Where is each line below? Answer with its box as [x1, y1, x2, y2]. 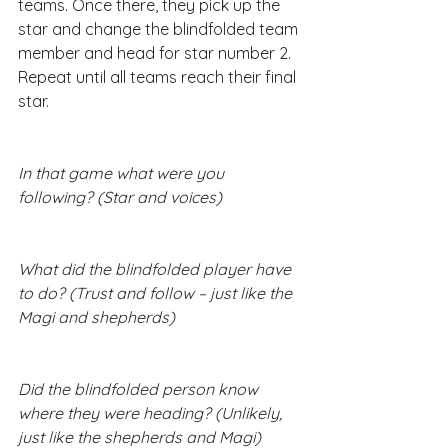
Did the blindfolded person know [18, 378, 262, 399]
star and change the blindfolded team [18, 18, 302, 39]
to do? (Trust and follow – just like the [18, 282, 296, 303]
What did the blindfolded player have [18, 258, 295, 279]
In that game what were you [18, 162, 228, 183]
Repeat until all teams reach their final [18, 66, 300, 87]
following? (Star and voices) [18, 186, 222, 207]
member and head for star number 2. [18, 42, 295, 63]
